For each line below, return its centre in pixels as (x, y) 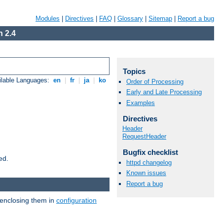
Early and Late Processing (164, 92)
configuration (76, 200)
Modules (48, 18)
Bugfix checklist (150, 152)
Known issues (146, 173)
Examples (141, 103)
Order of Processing (155, 82)
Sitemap (160, 18)
